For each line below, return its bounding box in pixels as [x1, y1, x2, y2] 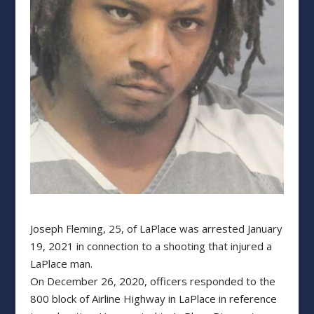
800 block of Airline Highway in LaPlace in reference [29, 292, 277, 306]
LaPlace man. [29, 257, 93, 271]
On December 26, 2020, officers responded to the [29, 274, 275, 289]
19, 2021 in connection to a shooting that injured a [29, 239, 272, 254]
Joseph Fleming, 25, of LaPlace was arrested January [29, 221, 282, 236]
